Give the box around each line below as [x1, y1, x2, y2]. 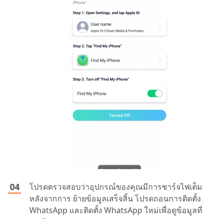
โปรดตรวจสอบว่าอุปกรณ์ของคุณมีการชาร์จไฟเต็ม [29, 181, 202, 192]
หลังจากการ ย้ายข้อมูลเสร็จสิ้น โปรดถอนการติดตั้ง [29, 193, 201, 204]
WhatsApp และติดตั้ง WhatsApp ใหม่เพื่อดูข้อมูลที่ [29, 204, 202, 216]
